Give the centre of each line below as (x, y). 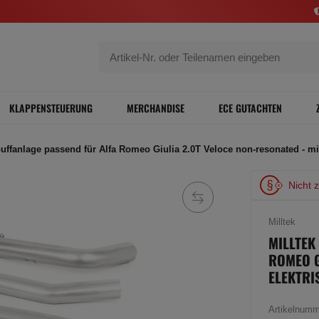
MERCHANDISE (156, 108)
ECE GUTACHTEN (250, 108)
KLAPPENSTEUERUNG (51, 108)
